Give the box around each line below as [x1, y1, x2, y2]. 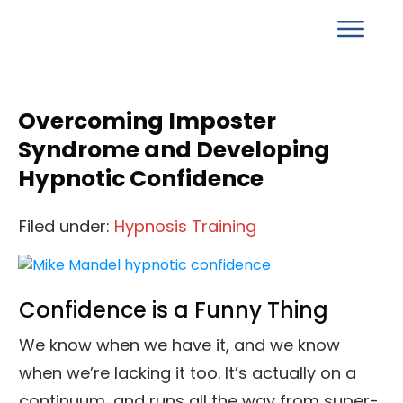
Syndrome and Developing [18, 134, 330, 166]
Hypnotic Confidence [18, 163, 264, 194]
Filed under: [19, 215, 114, 237]
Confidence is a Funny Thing [19, 294, 328, 325]
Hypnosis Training [114, 215, 256, 237]
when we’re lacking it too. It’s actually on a [19, 361, 356, 384]
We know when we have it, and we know [19, 333, 340, 356]
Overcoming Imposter [18, 105, 276, 137]
